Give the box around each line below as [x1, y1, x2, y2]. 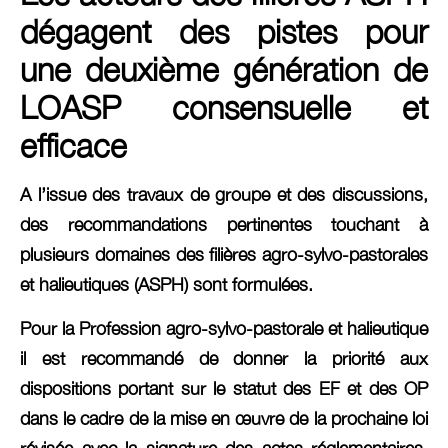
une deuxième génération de [20, 49, 428, 88]
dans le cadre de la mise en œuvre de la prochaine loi [20, 408, 428, 430]
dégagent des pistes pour [20, 11, 428, 50]
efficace [20, 125, 127, 164]
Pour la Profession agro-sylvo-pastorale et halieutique [20, 318, 428, 340]
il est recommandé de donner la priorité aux [20, 348, 428, 370]
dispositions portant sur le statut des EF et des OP [20, 378, 428, 400]
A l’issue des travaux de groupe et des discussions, [20, 183, 428, 205]
